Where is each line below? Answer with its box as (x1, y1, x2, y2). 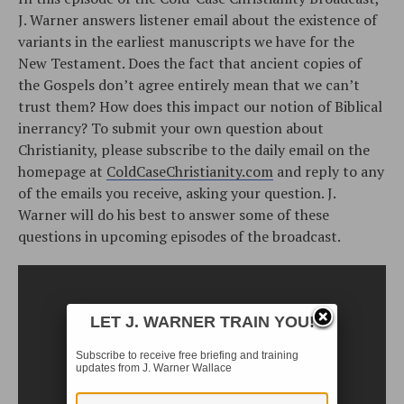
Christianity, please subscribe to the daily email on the (18, 139, 370, 160)
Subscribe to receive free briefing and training (76, 348, 298, 362)
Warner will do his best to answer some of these (18, 204, 329, 225)
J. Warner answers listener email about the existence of (18, 9, 377, 30)
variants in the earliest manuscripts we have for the (18, 31, 354, 51)
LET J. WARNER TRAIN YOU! (89, 312, 315, 331)
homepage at (18, 161, 106, 181)
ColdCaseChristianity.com (106, 161, 273, 181)
